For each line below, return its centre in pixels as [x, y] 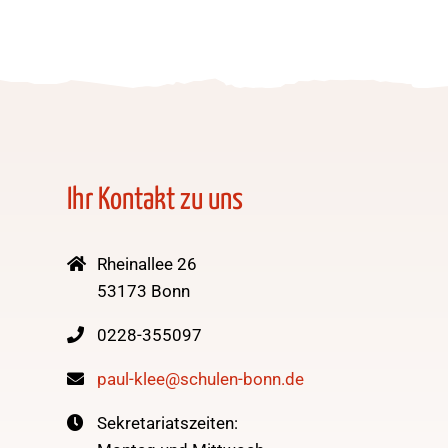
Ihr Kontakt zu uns [155, 199]
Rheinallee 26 [147, 263]
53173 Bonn [144, 290]
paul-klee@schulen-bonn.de [201, 378]
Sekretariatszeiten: [168, 422]
